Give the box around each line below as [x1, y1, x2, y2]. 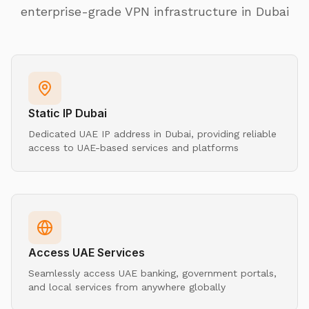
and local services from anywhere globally [28, 281, 226, 292]
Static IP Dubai [28, 106, 107, 120]
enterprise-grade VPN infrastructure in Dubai [20, 3, 289, 19]
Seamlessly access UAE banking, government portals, [28, 267, 277, 279]
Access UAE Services [28, 245, 145, 259]
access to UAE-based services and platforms [28, 141, 239, 153]
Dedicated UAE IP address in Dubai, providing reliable [28, 128, 277, 139]
